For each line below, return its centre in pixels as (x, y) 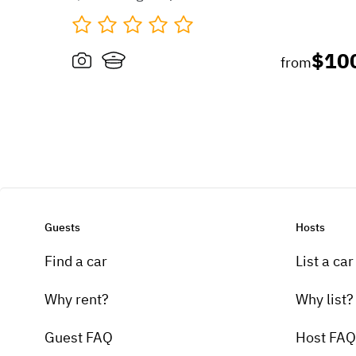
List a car (325, 261)
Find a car (76, 261)
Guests (62, 227)
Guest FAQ (79, 337)
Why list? (325, 299)
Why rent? (77, 299)
